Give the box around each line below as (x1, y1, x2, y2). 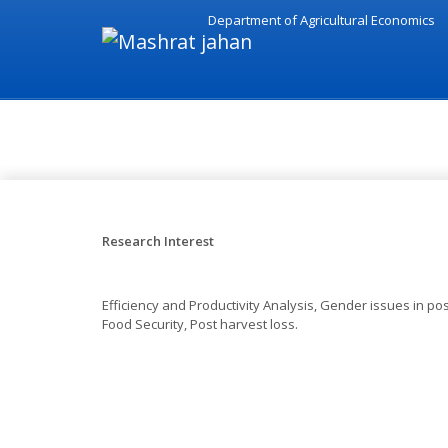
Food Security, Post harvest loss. (102, 314, 298, 333)
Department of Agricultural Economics (208, 10, 435, 29)
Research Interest (102, 231, 214, 250)
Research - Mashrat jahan (102, 121, 397, 156)
